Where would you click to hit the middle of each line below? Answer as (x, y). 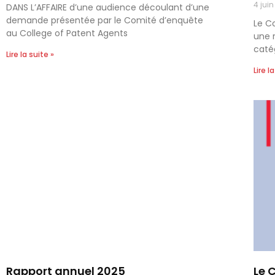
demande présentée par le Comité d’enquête (105, 20)
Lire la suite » (30, 54)
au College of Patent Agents (67, 33)
